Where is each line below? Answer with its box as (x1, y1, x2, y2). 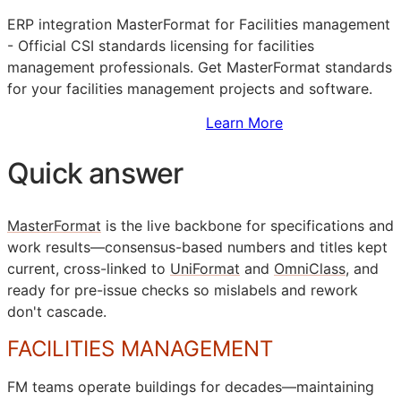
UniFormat (170, 260, 240, 278)
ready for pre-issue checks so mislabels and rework (7, 281, 358, 300)
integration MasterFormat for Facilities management (34, 15, 390, 34)
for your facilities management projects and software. (7, 80, 372, 98)
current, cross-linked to (7, 260, 170, 278)
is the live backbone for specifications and (101, 217, 394, 235)
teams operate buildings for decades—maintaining (28, 378, 374, 397)
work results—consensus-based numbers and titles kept (7, 238, 388, 257)
